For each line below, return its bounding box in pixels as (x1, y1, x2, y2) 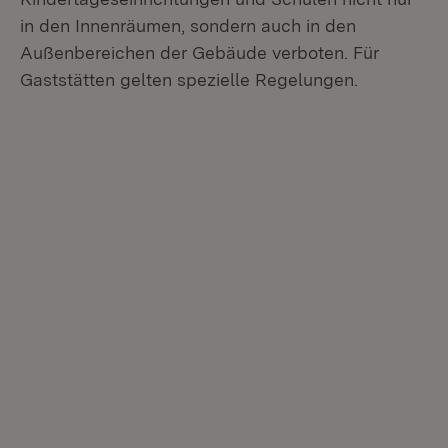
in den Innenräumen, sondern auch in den (20, 15, 356, 36)
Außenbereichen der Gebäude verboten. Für (20, 42, 379, 63)
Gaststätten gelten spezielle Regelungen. (20, 69, 358, 90)
